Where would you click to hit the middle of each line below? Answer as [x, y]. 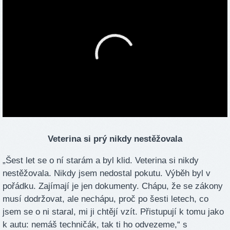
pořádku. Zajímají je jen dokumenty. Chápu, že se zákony [113, 186]
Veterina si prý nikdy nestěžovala [115, 139]
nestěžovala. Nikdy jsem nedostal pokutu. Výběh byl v [107, 174]
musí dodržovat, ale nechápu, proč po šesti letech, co [106, 199]
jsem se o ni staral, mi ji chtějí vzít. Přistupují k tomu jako [113, 212]
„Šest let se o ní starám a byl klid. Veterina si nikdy [101, 161]
